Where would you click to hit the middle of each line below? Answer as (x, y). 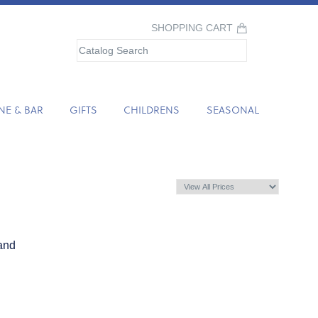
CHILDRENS (152, 110)
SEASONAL (232, 110)
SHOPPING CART (192, 28)
